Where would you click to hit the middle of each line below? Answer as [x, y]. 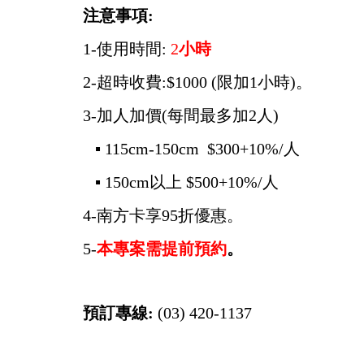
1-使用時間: [125, 49]
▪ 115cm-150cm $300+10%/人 [191, 149]
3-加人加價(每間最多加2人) [185, 116]
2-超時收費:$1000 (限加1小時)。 [197, 82]
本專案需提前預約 [162, 249]
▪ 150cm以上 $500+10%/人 [181, 182]
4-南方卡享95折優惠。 [163, 216]
